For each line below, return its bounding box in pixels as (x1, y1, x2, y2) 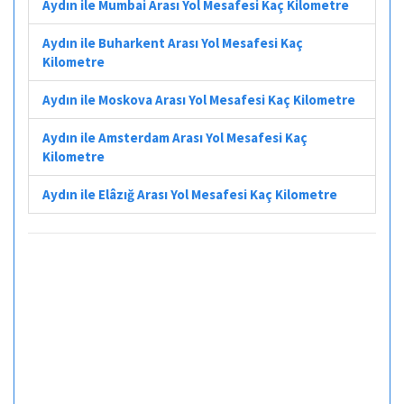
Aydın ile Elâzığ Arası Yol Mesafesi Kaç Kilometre (42, 185, 337, 203)
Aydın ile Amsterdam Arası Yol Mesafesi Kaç (42, 128, 308, 146)
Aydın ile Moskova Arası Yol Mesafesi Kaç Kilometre (42, 90, 355, 108)
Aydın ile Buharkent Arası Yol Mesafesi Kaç (42, 33, 303, 51)
